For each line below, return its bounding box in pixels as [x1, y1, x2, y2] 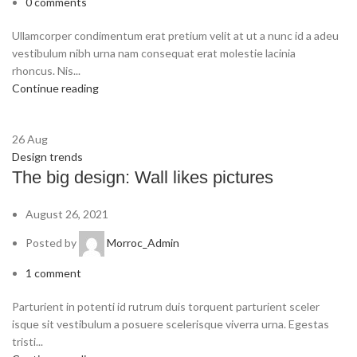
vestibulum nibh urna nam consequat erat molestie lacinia [12, 46, 296, 61]
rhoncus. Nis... [12, 64, 80, 78]
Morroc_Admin [107, 236, 179, 249]
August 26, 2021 [25, 207, 108, 222]
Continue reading [12, 81, 99, 96]
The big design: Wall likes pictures [12, 167, 273, 188]
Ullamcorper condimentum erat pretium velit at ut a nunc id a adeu [12, 29, 339, 43]
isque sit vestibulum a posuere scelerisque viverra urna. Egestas [12, 317, 329, 331]
